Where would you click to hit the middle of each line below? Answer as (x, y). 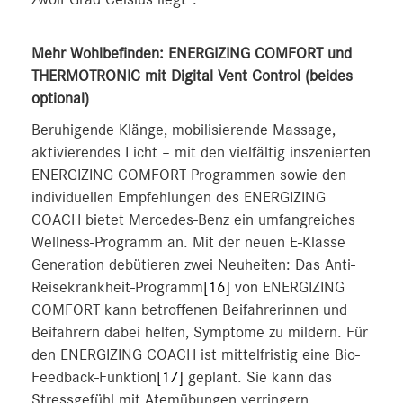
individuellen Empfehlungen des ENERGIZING (179, 198)
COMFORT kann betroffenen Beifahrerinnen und (189, 310)
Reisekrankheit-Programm (117, 288)
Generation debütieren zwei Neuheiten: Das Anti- (193, 265)
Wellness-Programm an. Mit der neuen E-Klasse (188, 243)
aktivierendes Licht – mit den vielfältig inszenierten (201, 153)
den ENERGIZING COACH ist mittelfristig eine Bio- (196, 355)
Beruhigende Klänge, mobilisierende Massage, (184, 130)
